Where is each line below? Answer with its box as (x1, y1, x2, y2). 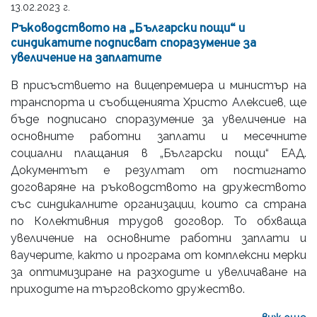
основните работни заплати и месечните (11, 129, 306, 143)
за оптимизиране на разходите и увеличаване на (11, 265, 306, 279)
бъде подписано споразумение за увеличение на (11, 112, 306, 126)
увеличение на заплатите (11, 50, 161, 67)
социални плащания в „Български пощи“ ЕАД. (11, 146, 306, 160)
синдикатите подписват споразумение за (11, 35, 256, 52)
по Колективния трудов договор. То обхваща (11, 214, 306, 228)
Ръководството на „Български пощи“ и (11, 20, 245, 37)
